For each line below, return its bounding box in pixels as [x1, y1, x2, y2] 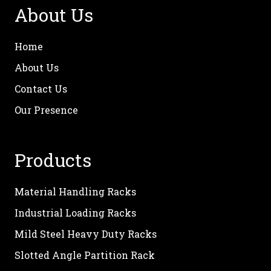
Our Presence [15, 103, 78, 116]
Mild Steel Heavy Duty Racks [15, 227, 157, 240]
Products [15, 148, 91, 172]
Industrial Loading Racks [15, 206, 136, 219]
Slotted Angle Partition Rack [15, 248, 155, 261]
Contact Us [15, 82, 67, 95]
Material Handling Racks [15, 184, 136, 198]
